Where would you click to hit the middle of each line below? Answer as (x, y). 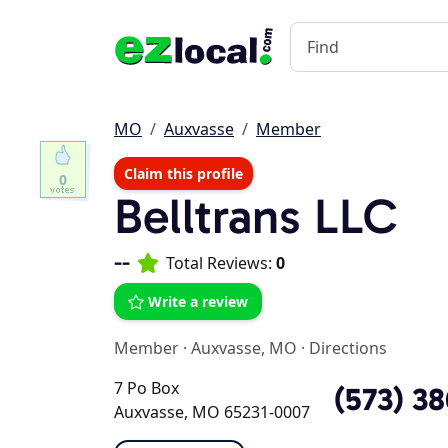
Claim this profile (183, 173)
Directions (348, 348)
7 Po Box (146, 388)
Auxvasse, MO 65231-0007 (212, 412)
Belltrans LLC (256, 216)
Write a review (198, 301)
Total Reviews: (221, 263)
